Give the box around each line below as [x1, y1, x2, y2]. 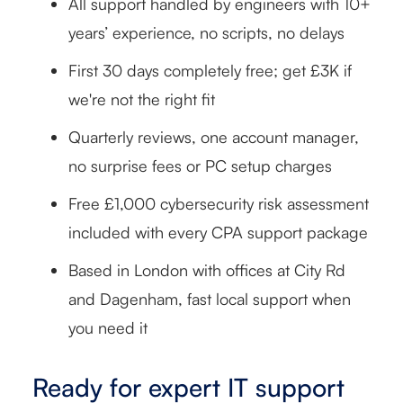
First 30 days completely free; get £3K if [68, 59, 352, 80]
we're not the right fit [68, 88, 215, 109]
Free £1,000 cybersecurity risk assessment [68, 193, 369, 213]
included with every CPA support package [68, 221, 368, 242]
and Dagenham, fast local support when [68, 288, 351, 309]
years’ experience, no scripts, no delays [68, 22, 345, 42]
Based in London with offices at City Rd [68, 259, 345, 280]
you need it [68, 317, 148, 337]
